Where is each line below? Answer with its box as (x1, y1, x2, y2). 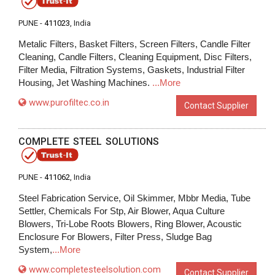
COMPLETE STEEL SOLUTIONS (18, 136, 159, 147)
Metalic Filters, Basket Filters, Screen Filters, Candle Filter (18, 39, 250, 49)
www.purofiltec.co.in (29, 97, 109, 108)
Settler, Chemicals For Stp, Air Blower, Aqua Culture (18, 206, 225, 216)
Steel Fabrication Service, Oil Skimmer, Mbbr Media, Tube (18, 193, 250, 203)
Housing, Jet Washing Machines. (18, 77, 152, 88)
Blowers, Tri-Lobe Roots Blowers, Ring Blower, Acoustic (18, 219, 242, 229)
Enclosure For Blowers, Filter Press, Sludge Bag (18, 231, 212, 242)
